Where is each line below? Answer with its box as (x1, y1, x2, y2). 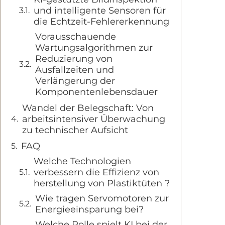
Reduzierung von (35, 53, 113, 64)
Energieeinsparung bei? (35, 204, 144, 215)
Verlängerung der (35, 75, 115, 86)
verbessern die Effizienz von (34, 167, 159, 178)
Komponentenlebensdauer (35, 86, 158, 97)
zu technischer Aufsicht (22, 125, 128, 136)
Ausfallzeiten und (35, 64, 114, 75)
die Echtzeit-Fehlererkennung (34, 16, 169, 27)
